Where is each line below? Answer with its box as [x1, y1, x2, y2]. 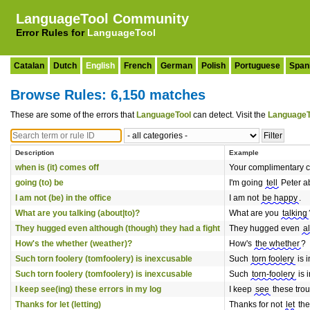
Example [229, 149, 259, 156]
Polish [201, 61, 226, 71]
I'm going [229, 178, 265, 188]
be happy [262, 193, 298, 203]
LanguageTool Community [16, 11, 189, 26]
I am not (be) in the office [15, 193, 111, 203]
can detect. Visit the [191, 110, 268, 120]
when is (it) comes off [15, 163, 99, 172]
